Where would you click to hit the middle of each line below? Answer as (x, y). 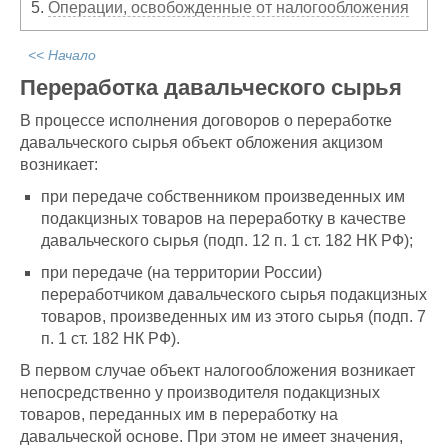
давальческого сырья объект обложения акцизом (201, 143)
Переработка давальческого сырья (211, 88)
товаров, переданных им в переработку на (179, 415)
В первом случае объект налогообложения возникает (217, 371)
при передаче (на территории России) (181, 273)
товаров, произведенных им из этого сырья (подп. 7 (233, 317)
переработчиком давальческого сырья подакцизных (234, 295)
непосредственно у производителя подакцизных (200, 393)
